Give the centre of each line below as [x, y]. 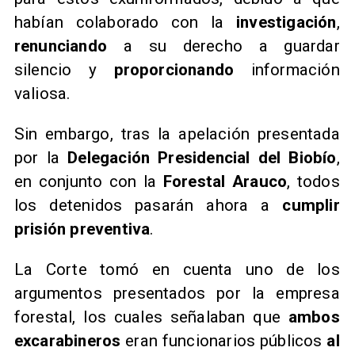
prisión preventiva [82, 229]
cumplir [311, 206]
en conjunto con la [88, 182]
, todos [313, 182]
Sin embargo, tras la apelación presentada [177, 134]
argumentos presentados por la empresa [177, 293]
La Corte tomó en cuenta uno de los [177, 269]
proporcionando [174, 70]
